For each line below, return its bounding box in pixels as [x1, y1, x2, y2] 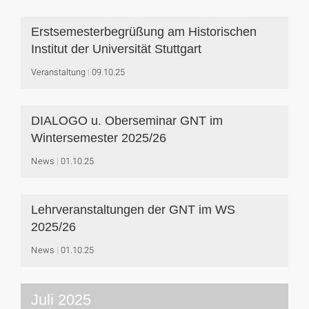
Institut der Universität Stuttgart [31, 42, 201, 56]
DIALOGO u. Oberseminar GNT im [31, 114, 223, 128]
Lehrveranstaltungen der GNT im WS [31, 203, 235, 217]
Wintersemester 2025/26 [31, 131, 166, 145]
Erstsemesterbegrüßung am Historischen [31, 25, 257, 39]
